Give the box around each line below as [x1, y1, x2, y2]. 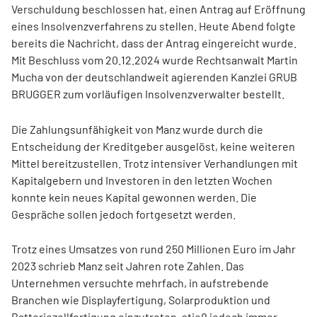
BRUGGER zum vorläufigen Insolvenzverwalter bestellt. [11, 87, 284, 100]
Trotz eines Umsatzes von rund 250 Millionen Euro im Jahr [11, 242, 296, 255]
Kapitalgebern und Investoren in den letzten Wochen [11, 173, 272, 187]
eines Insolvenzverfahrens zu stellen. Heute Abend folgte [11, 19, 296, 33]
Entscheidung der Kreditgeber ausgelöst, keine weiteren [11, 139, 295, 153]
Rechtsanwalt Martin [196, 53, 298, 67]
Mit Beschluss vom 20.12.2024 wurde [11, 53, 196, 67]
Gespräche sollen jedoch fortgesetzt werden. [11, 207, 236, 221]
